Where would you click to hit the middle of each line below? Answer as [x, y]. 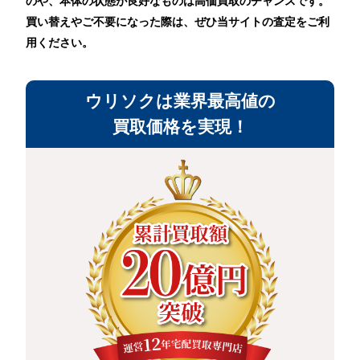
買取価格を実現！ [180, 127]
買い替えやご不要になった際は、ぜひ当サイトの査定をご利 [178, 21]
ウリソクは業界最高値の [180, 101]
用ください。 [60, 42]
